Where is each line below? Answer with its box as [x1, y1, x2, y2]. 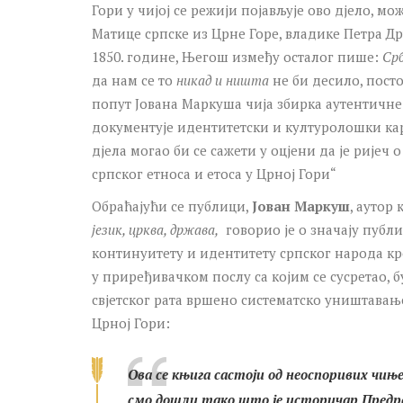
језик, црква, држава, [92, 219, 219, 238]
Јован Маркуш [252, 196, 350, 215]
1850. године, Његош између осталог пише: [92, 47, 382, 66]
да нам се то [92, 70, 176, 89]
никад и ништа [176, 70, 269, 89]
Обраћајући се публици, [92, 196, 252, 215]
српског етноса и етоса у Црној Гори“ [92, 164, 336, 183]
